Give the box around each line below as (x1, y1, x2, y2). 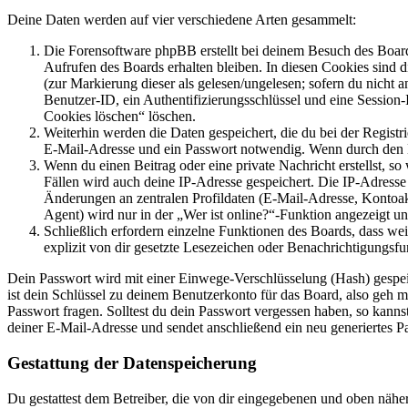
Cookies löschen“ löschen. (44, 108, 196, 125)
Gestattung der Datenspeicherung (7, 352, 257, 372)
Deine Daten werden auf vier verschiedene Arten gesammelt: (7, 12, 356, 28)
